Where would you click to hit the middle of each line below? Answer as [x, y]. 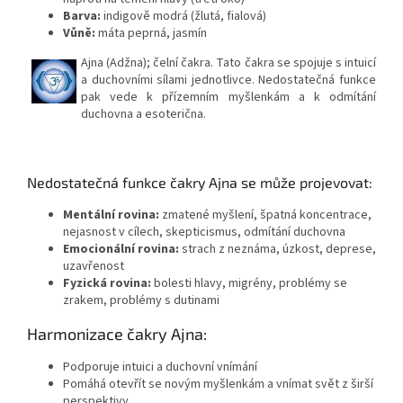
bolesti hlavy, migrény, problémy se [249, 284]
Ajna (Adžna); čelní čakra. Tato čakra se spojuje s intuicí [228, 63]
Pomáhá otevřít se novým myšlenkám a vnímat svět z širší [218, 385]
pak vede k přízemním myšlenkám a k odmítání [228, 98]
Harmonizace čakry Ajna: [117, 334]
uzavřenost [94, 267]
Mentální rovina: [111, 215]
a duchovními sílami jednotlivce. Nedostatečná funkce [228, 81]
